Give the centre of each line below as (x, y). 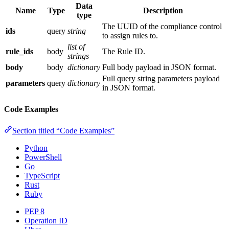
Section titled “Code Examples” (63, 130)
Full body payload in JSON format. (159, 67)
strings (78, 56)
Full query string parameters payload (161, 79)
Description (163, 11)
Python (36, 148)
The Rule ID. (124, 52)
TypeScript (42, 175)
